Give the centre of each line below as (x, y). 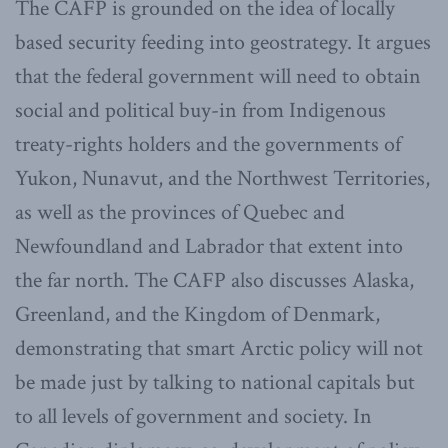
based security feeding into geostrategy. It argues (223, 43)
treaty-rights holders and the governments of (208, 145)
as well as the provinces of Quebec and (180, 213)
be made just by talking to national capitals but (215, 383)
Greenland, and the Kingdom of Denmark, (197, 315)
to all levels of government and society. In (193, 417)
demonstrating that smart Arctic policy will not (219, 349)
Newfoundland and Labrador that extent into (209, 247)
